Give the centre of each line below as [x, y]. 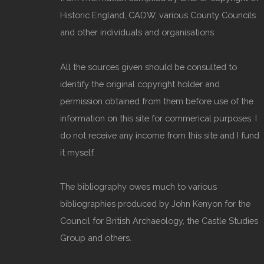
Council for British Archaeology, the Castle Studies [159, 221]
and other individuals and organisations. [138, 32]
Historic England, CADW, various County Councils [158, 15]
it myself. [77, 152]
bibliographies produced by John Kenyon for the [155, 204]
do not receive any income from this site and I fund [160, 135]
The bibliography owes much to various [138, 187]
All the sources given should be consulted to [148, 67]
